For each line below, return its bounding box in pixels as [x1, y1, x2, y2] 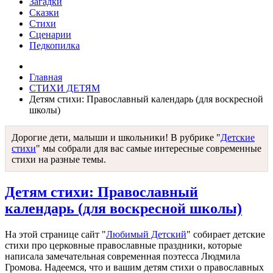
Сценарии [29, 29, 71, 40]
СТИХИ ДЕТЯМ [29, 83, 100, 93]
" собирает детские [186, 229, 265, 239]
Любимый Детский [106, 229, 186, 239]
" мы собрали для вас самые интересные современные [36, 143, 261, 154]
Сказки [29, 7, 59, 18]
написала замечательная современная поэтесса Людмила [5, 250, 240, 261]
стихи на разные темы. [12, 154, 108, 165]
